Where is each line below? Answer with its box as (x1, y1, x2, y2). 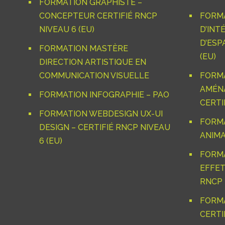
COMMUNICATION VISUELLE (39, 71, 149, 81)
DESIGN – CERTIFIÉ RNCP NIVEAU (39, 123, 170, 133)
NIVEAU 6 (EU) (39, 25, 94, 35)
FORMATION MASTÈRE (39, 44, 128, 54)
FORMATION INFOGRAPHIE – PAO (39, 90, 169, 100)
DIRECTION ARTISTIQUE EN (39, 57, 146, 67)
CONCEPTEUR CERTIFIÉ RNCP (39, 11, 157, 21)
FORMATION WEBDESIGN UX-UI (39, 109, 163, 119)
